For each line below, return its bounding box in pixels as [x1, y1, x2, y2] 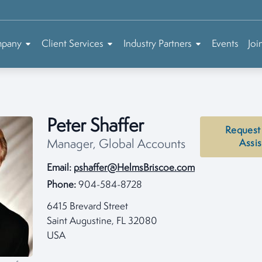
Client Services [42, 39, 104, 49]
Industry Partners [123, 39, 192, 49]
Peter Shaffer [47, 117, 144, 136]
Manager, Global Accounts [47, 139, 185, 151]
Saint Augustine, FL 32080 [47, 216, 157, 226]
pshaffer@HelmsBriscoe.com [74, 163, 195, 173]
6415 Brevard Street [47, 202, 128, 212]
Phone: [47, 180, 76, 190]
